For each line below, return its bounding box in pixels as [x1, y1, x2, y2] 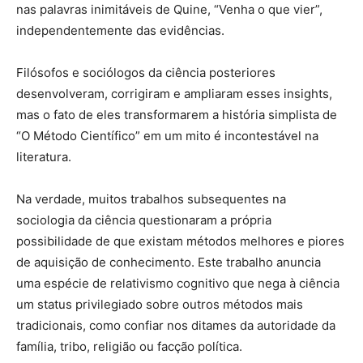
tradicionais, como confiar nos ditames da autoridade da [16, 318, 335, 334]
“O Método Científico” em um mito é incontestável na [16, 128, 318, 144]
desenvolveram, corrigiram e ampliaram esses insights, [16, 86, 332, 102]
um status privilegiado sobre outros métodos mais [16, 297, 303, 313]
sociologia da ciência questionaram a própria [16, 212, 271, 228]
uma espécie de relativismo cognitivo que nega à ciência [16, 275, 340, 292]
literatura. [16, 149, 71, 165]
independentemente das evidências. [16, 23, 224, 39]
